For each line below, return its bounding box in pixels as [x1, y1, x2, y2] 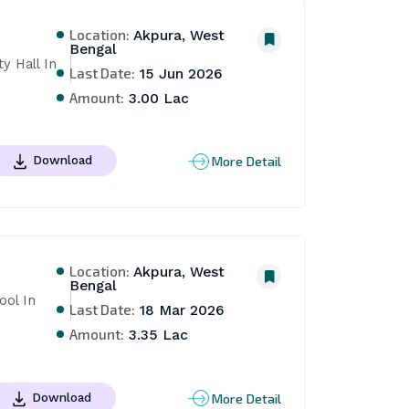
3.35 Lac [124, 327, 189, 344]
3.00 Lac [124, 89, 190, 107]
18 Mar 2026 [135, 302, 225, 320]
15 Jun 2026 [135, 65, 224, 82]
